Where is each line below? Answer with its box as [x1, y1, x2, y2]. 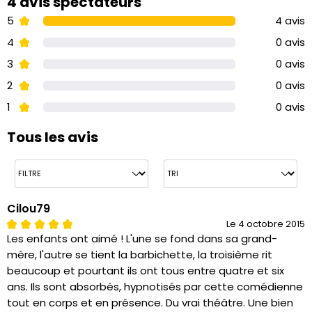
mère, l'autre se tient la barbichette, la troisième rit [7, 247, 272, 262]
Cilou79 [7, 201, 50, 217]
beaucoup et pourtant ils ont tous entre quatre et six [7, 263, 284, 278]
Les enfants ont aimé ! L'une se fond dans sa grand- [7, 231, 277, 246]
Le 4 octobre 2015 [226, 217, 305, 231]
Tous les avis [7, 127, 98, 147]
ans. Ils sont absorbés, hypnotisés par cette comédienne [7, 279, 303, 294]
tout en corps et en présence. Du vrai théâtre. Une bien [7, 295, 293, 310]
